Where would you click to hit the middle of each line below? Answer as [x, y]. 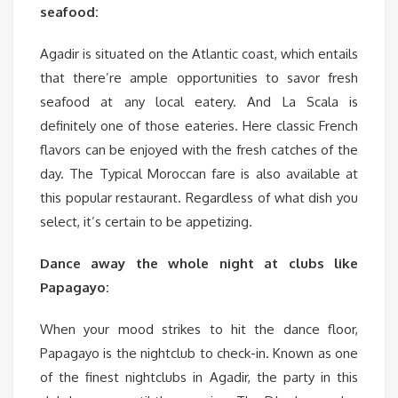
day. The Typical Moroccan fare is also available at [199, 174]
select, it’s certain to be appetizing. [146, 222]
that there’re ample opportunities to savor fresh [199, 78]
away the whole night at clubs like [219, 264]
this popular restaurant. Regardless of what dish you [199, 198]
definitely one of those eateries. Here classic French [199, 126]
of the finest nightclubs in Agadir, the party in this [199, 378]
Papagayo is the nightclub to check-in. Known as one [199, 354]
